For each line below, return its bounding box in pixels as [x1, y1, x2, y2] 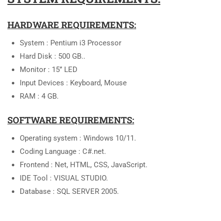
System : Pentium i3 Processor [20, 38, 121, 47]
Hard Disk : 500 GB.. [20, 52, 85, 61]
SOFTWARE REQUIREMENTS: [7, 114, 134, 126]
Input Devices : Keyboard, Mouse [20, 78, 127, 87]
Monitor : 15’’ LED [20, 65, 77, 74]
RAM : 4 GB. [20, 92, 59, 101]
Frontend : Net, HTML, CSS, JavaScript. [20, 160, 147, 169]
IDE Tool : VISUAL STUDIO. [20, 174, 108, 183]
